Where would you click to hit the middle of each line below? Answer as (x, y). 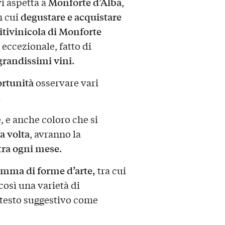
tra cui (110, 171)
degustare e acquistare (71, 17)
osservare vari (66, 83)
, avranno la (55, 134)
